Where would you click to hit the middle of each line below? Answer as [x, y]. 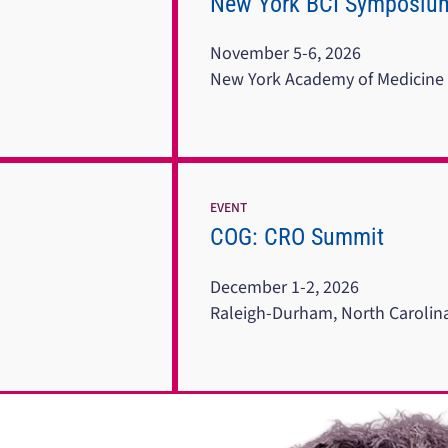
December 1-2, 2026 [284, 287]
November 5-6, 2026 [285, 54]
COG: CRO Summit [296, 237]
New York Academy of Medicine [326, 80]
